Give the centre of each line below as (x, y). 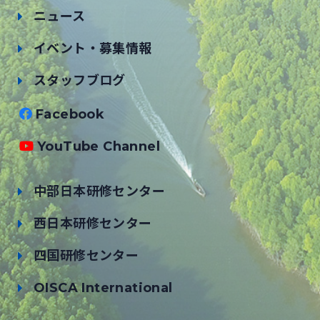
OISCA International (103, 288)
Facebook (70, 115)
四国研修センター (86, 256)
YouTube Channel (98, 147)
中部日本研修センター (99, 192)
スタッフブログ (80, 81)
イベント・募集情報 (93, 49)
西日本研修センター (93, 224)
